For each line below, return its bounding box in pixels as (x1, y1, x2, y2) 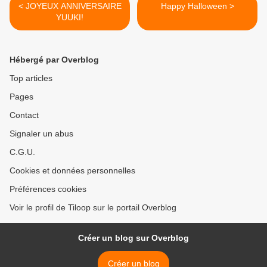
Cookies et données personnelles (10, 166, 135, 176)
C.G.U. (10, 147, 35, 157)
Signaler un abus (10, 129, 73, 139)
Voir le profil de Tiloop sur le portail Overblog (10, 203, 176, 213)
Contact (10, 110, 39, 120)
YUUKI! (56, 13, 83, 23)
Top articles (10, 73, 52, 83)
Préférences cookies (10, 184, 86, 194)
